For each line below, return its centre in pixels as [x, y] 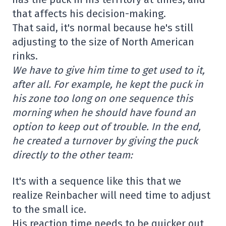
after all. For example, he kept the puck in [108, 84]
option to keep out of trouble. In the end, [106, 127]
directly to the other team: [72, 155]
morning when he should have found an [104, 113]
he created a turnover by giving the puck [105, 141]
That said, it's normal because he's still [103, 28]
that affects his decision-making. [89, 14]
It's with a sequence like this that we [97, 181]
